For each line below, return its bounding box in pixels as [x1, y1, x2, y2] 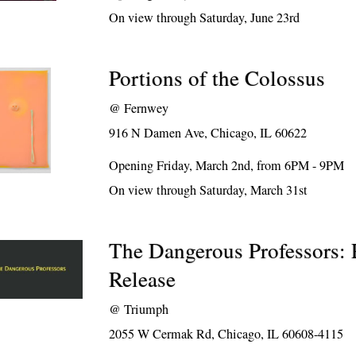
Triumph [124, 300, 169, 318]
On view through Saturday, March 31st [109, 181, 308, 199]
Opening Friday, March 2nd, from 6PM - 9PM [109, 157, 345, 174]
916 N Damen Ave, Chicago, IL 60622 [109, 124, 308, 141]
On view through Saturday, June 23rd [109, 9, 300, 26]
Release [109, 265, 176, 293]
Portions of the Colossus [109, 64, 326, 92]
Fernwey [124, 99, 169, 117]
